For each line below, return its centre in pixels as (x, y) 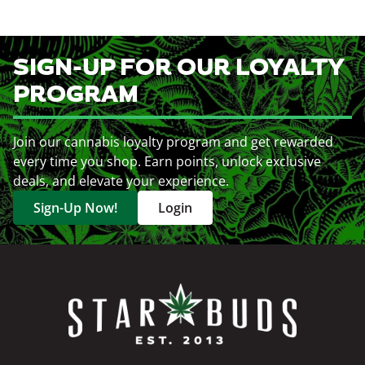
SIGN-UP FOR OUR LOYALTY (178, 68)
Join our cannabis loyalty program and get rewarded (173, 142)
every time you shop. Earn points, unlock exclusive (167, 161)
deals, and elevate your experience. (121, 181)
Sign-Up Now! (75, 208)
